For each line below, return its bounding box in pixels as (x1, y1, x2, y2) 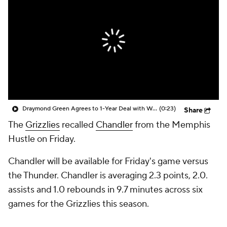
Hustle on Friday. (8, 133, 75, 145)
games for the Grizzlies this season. (8, 198, 149, 210)
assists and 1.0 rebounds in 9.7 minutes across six (8, 184, 203, 196)
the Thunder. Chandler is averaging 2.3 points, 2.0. (8, 170, 208, 181)
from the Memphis (133, 119, 210, 131)
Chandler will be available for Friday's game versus (8, 156, 208, 167)
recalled (60, 119, 96, 131)
